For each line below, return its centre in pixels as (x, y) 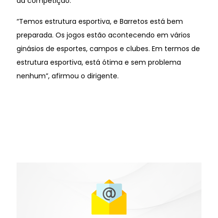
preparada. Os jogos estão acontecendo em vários (103, 35)
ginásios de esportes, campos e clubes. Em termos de (108, 48)
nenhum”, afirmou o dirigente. (67, 76)
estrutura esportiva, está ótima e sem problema (99, 62)
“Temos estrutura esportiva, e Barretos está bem (100, 21)
